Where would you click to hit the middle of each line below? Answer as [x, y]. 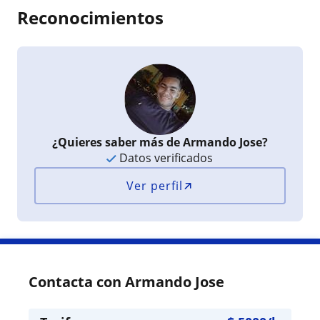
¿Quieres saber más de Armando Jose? [160, 142]
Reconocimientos [90, 17]
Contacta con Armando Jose [126, 281]
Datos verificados [165, 157]
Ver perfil [155, 185]
